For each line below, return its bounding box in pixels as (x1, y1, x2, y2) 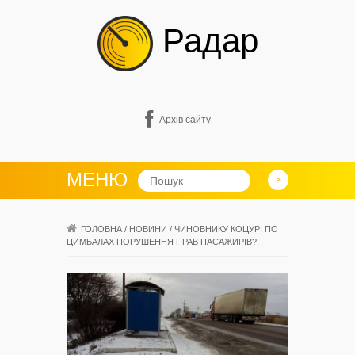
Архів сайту (159, 114, 211, 125)
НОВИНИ (129, 224, 167, 234)
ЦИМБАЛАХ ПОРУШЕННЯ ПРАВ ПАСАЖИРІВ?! (67, 237, 259, 246)
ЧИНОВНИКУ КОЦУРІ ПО (174, 224, 278, 234)
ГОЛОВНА (81, 224, 122, 234)
